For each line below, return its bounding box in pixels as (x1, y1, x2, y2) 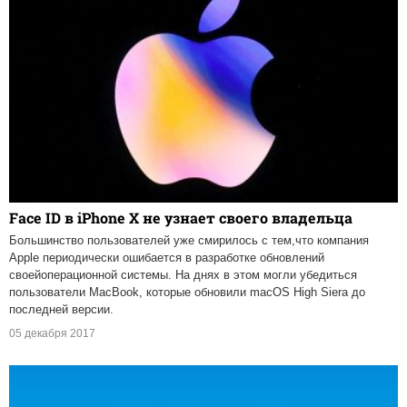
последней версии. (9, 303, 114, 317)
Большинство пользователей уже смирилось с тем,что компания (9, 233, 369, 248)
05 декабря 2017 (9, 327, 95, 341)
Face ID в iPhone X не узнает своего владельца (9, 208, 352, 228)
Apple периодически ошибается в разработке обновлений (9, 251, 324, 265)
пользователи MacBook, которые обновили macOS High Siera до (9, 285, 365, 300)
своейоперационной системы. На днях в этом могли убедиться (9, 268, 357, 283)
